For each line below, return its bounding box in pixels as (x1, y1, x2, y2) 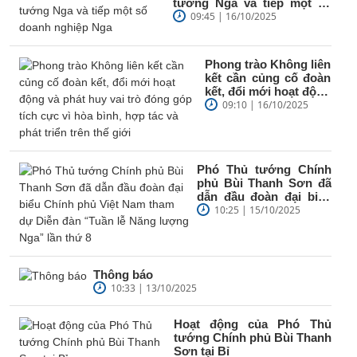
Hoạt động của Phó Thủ (173, 316, 331, 331)
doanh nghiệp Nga (172, 9, 275, 23)
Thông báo (93, 267, 153, 281)
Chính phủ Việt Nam (196, 202, 331, 217)
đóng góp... (205, 111, 269, 125)
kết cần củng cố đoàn (205, 70, 331, 84)
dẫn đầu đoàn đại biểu (196, 189, 331, 203)
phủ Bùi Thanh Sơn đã (196, 175, 331, 190)
